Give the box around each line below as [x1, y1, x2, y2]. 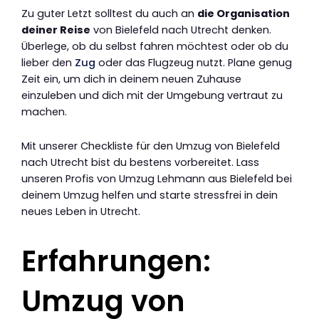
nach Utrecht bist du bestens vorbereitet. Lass [21, 155, 259, 170]
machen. [21, 104, 67, 119]
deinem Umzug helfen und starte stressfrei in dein [21, 188, 278, 203]
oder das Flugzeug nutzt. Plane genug [95, 55, 292, 70]
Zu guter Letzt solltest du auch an [21, 6, 197, 21]
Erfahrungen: [21, 241, 211, 282]
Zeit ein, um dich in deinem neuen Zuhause [21, 71, 241, 86]
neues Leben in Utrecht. [21, 204, 140, 219]
